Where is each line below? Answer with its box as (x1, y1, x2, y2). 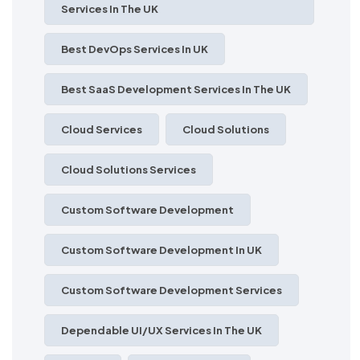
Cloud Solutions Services (61, 162, 196, 176)
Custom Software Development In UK (61, 243, 262, 256)
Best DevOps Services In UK (61, 42, 208, 55)
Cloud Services (61, 122, 142, 136)
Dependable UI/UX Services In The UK (61, 323, 262, 337)
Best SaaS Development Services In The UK (61, 82, 291, 96)
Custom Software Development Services (61, 283, 282, 297)
